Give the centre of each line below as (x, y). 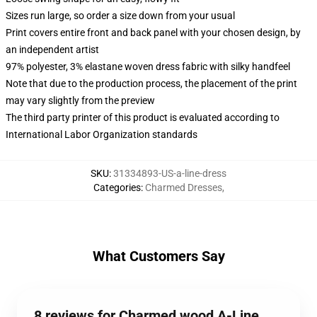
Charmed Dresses (183, 188)
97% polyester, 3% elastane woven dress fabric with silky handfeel (148, 67)
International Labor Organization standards (102, 134)
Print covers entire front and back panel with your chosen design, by (153, 33)
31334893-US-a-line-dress (170, 173)
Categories (117, 188)
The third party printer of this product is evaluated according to (143, 117)
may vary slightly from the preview (80, 100)
